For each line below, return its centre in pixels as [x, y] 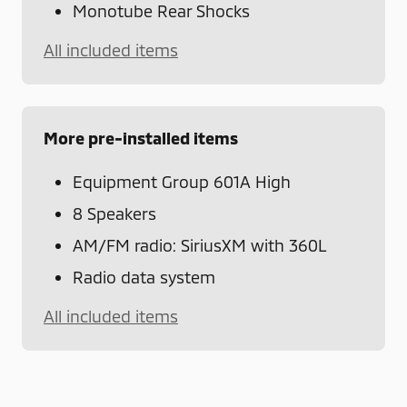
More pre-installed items [141, 138]
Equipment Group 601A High [182, 181]
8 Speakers [114, 213]
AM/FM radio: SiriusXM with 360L [200, 245]
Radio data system [144, 277]
